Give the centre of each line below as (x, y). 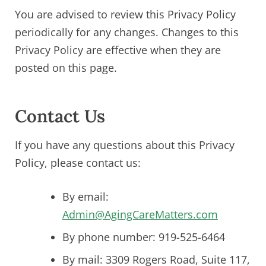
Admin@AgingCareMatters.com (140, 215)
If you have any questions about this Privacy (125, 145)
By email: (85, 197)
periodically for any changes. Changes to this (127, 32)
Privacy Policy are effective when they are (118, 50)
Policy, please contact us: (78, 163)
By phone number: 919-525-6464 (144, 237)
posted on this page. (66, 68)
